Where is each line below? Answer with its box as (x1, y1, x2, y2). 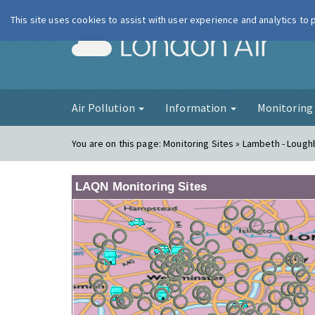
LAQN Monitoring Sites (75, 180, 207, 193)
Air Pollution (72, 101, 137, 115)
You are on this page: (72, 137, 164, 150)
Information (165, 101, 229, 115)
